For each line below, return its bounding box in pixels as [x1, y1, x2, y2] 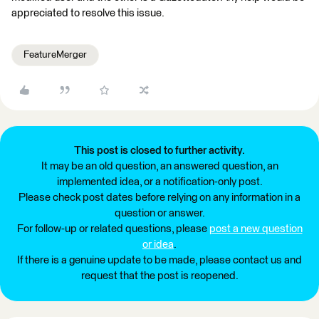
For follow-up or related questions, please [16, 224, 209, 234]
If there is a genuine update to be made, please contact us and [17, 255, 302, 266]
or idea [142, 239, 174, 250]
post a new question [209, 224, 303, 234]
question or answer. [114, 208, 205, 219]
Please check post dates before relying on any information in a [19, 192, 300, 203]
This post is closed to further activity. [74, 145, 245, 156]
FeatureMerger [23, 50, 87, 60]
